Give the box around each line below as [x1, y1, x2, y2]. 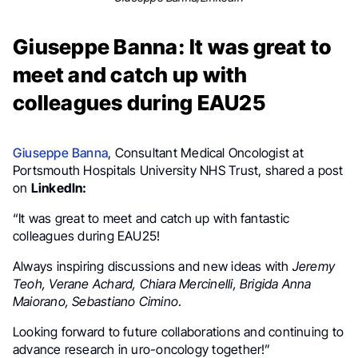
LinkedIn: [30, 180, 87, 196]
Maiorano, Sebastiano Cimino [13, 293, 179, 309]
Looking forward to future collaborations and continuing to [13, 324, 344, 340]
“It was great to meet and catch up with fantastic [13, 210, 289, 226]
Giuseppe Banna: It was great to [13, 34, 332, 59]
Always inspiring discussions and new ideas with [13, 258, 289, 274]
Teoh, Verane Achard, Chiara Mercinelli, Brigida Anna [13, 276, 312, 292]
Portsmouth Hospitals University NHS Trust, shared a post [13, 162, 344, 178]
